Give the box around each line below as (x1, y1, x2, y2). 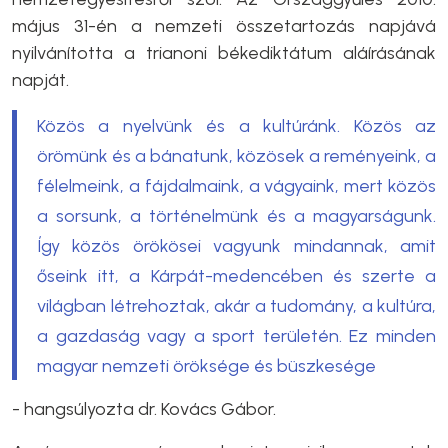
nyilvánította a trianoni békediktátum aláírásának (12, 41, 436, 64)
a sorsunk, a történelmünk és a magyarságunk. (37, 204, 436, 227)
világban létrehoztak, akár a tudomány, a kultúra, (37, 294, 436, 317)
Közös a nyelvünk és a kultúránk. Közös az (37, 114, 436, 137)
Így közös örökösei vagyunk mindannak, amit (37, 234, 436, 257)
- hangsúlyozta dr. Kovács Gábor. (12, 397, 276, 420)
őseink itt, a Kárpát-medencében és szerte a (37, 264, 436, 287)
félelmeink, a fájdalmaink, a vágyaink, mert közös (37, 174, 436, 197)
